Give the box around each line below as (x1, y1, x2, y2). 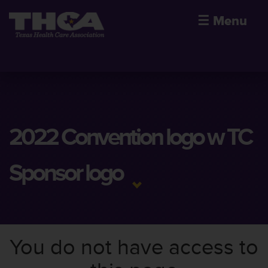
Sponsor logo (9, 159, 123, 188)
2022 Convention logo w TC (9, 123, 251, 152)
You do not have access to (10, 234, 258, 261)
